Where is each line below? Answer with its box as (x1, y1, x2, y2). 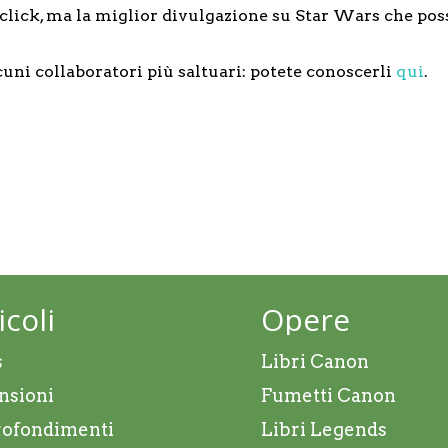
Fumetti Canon (261, 385, 397, 406)
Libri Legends (261, 419, 388, 440)
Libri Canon (261, 351, 370, 372)
